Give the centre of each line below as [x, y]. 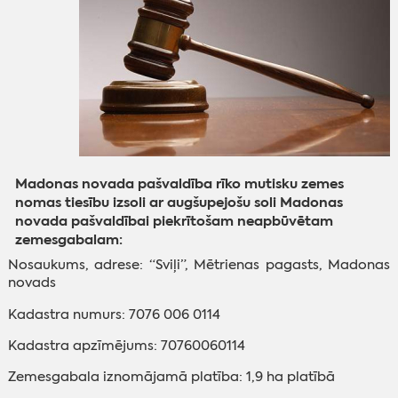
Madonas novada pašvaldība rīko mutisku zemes [180, 183]
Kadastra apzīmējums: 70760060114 [126, 345]
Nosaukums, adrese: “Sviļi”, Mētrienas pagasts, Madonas [199, 265]
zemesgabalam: [69, 239]
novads [32, 283]
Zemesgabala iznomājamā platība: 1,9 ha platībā [171, 377]
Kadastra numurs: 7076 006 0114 [114, 314]
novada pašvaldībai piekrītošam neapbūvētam [175, 220]
